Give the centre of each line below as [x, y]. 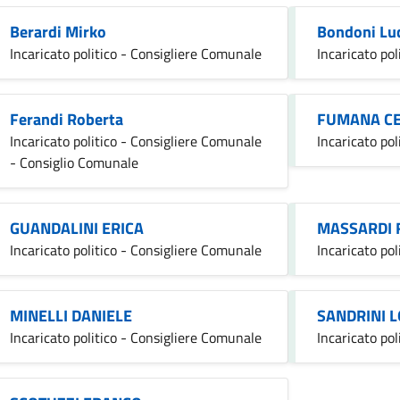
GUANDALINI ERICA [77, 228]
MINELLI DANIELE [71, 315]
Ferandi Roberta [67, 119]
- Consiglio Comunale [74, 162]
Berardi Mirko [58, 31]
